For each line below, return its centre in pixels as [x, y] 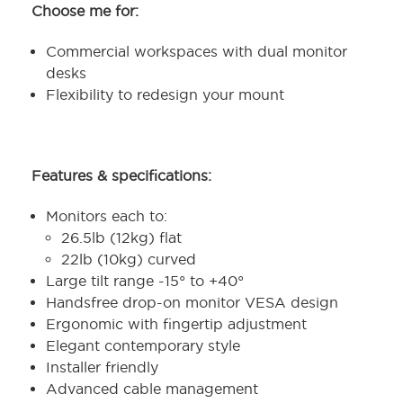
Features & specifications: [124, 176]
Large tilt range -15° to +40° [148, 281]
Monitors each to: [109, 216]
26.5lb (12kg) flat [121, 238]
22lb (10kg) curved [130, 260]
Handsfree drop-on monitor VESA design [193, 303]
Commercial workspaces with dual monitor [197, 52]
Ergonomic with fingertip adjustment [177, 324]
